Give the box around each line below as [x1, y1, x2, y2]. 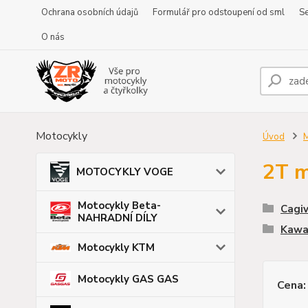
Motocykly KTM [78, 241, 155, 254]
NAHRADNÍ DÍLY [78, 211, 157, 225]
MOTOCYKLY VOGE [76, 165, 174, 179]
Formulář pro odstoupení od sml [153, 6, 285, 19]
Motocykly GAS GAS [78, 272, 179, 287]
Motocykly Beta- [78, 199, 161, 212]
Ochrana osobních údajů [41, 6, 138, 19]
